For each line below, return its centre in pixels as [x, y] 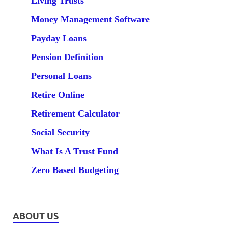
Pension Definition [67, 57]
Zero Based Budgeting [75, 170]
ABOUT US [36, 216]
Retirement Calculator [75, 114]
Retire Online [58, 95]
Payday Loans [59, 38]
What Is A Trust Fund [74, 151]
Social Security [60, 133]
